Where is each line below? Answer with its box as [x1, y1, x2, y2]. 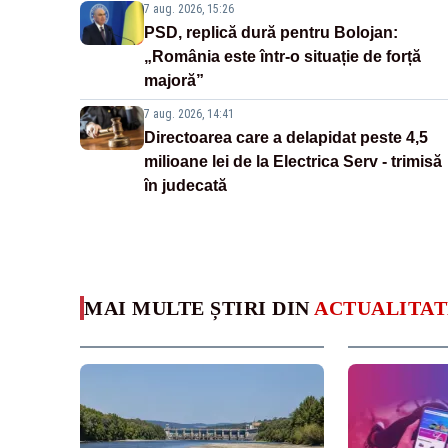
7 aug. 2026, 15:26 [144, 2, 234, 17]
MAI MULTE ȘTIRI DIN [84, 297, 314, 320]
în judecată [144, 177, 227, 195]
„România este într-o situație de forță [144, 48, 421, 66]
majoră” [144, 72, 204, 90]
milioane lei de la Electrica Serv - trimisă [144, 153, 442, 171]
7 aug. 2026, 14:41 [144, 107, 234, 122]
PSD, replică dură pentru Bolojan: [144, 24, 398, 42]
